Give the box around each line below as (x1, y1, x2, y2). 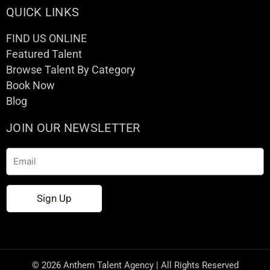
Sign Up (37, 192, 72, 204)
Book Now (6, 79, 55, 92)
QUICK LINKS (6, 5, 80, 20)
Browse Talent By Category (6, 63, 136, 77)
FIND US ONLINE (6, 32, 87, 45)
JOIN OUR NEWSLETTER (6, 121, 140, 136)
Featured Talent (6, 48, 82, 61)
